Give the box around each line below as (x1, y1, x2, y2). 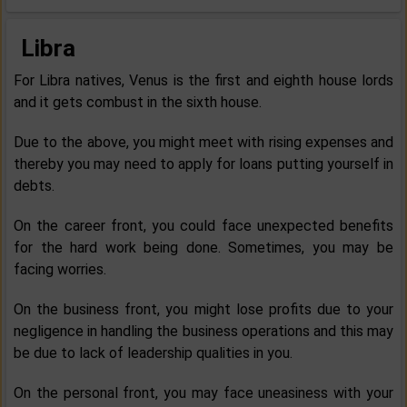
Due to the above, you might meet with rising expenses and (14, 134, 393, 152)
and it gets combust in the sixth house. (14, 94, 262, 112)
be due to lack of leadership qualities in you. (14, 344, 293, 362)
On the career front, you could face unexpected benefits (14, 217, 393, 235)
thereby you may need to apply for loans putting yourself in (14, 155, 393, 174)
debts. (14, 177, 55, 195)
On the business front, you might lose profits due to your (14, 301, 393, 319)
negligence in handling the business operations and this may (14, 323, 393, 341)
